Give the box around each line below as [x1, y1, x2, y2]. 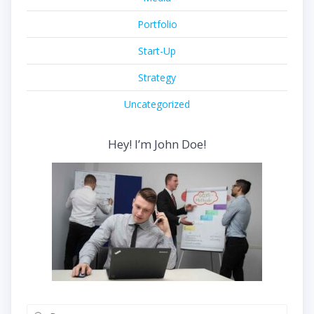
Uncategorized [124, 97, 190, 111]
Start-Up [138, 43, 176, 57]
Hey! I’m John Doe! [108, 135, 206, 152]
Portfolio [137, 17, 177, 31]
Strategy [138, 70, 176, 84]
